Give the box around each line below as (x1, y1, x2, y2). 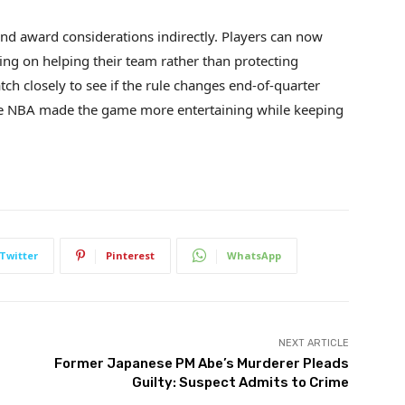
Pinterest (106, 248, 155, 262)
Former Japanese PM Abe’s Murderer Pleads (53, 354, 349, 372)
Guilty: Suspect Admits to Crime (131, 373, 349, 391)
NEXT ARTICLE (278, 336, 349, 349)
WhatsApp (227, 248, 281, 262)
